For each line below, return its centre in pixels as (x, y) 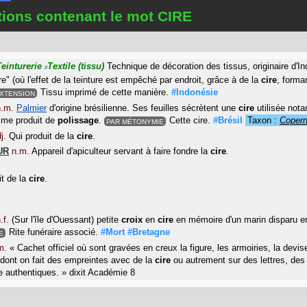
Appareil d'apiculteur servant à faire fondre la (121, 151)
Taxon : (263, 120)
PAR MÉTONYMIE (135, 121)
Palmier (32, 108)
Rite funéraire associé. (53, 232)
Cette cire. (190, 120)
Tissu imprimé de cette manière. (105, 92)
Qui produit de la (43, 136)
